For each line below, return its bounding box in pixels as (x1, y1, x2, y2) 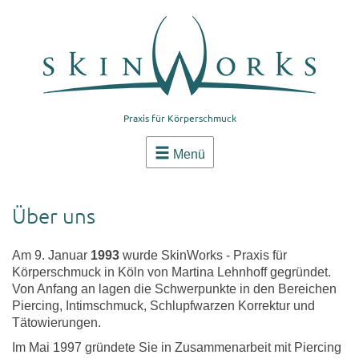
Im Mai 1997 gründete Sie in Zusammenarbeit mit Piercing (12, 341, 341, 354)
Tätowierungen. (12, 316, 101, 329)
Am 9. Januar (12, 248, 91, 262)
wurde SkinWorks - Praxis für (119, 248, 287, 262)
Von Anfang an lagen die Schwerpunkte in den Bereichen (12, 282, 337, 296)
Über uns (12, 203, 95, 228)
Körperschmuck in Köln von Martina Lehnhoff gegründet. (12, 265, 331, 279)
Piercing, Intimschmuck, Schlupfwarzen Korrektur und (12, 299, 315, 313)
